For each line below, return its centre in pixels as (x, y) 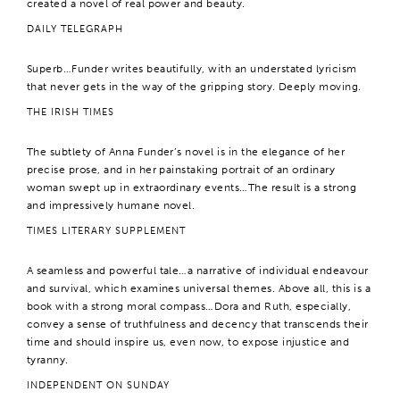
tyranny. (48, 360)
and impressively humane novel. (111, 205)
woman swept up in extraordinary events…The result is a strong (192, 187)
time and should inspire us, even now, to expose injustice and (188, 342)
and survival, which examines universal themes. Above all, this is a (199, 288)
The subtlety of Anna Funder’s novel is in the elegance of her (186, 152)
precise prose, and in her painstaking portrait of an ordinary (181, 170)
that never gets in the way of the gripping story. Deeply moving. (194, 87)
